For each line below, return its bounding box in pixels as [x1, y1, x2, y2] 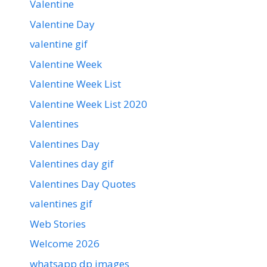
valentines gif [30, 197, 92, 211]
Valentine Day [30, 17, 95, 31]
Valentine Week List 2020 [30, 97, 147, 111]
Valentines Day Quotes [30, 176, 136, 191]
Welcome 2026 [30, 237, 100, 251]
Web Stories [30, 216, 86, 231]
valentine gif [30, 37, 88, 51]
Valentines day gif [30, 157, 114, 171]
